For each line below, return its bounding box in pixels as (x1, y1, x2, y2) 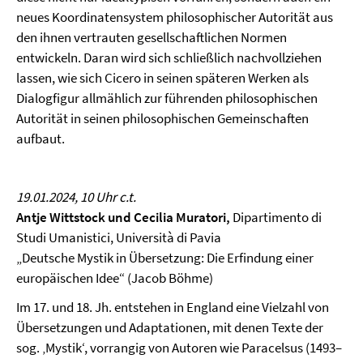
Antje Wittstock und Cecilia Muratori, (16, 207, 230, 226)
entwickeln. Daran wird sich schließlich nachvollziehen (16, 48, 322, 66)
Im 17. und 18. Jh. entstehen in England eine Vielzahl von (16, 297, 329, 316)
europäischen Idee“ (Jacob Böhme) (16, 268, 213, 287)
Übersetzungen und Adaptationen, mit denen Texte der (16, 318, 323, 336)
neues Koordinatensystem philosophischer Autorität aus (16, 7, 333, 26)
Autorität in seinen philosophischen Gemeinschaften (16, 109, 309, 127)
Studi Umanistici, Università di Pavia (16, 228, 221, 246)
